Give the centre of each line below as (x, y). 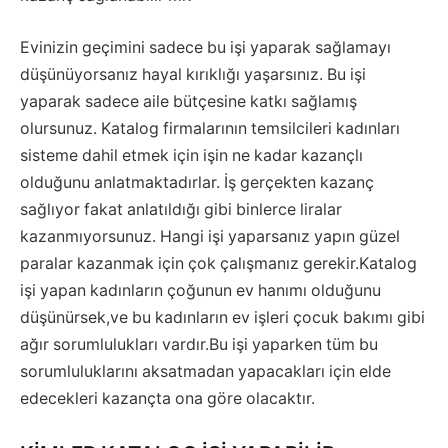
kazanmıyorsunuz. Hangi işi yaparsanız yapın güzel (210, 236)
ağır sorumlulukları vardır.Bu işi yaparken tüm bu (199, 344)
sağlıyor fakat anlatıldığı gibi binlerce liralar (181, 209)
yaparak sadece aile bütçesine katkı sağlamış (188, 101)
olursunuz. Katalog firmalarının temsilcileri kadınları (210, 128)
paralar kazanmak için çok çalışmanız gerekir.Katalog (218, 263)
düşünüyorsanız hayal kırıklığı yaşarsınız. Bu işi (193, 74)
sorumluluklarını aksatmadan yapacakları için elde (205, 371)
